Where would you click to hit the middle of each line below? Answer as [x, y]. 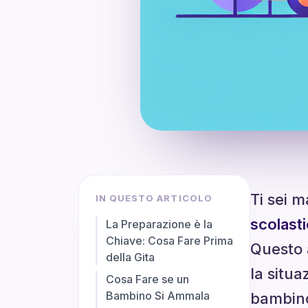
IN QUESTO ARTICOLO [154, 198]
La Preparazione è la [159, 224]
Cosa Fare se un [147, 279]
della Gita [130, 257]
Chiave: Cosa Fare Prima [169, 241]
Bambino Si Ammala [158, 296]
